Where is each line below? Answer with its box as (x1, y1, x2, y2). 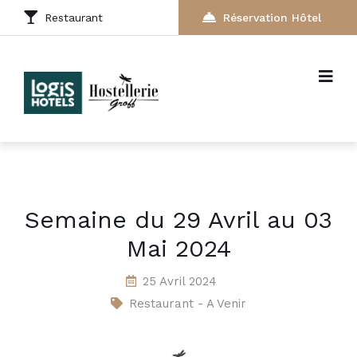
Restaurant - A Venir (129, 296, 246, 312)
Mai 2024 (126, 234, 231, 263)
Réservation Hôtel (223, 11, 321, 24)
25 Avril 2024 (143, 274, 217, 289)
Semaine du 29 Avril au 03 (25, 206, 332, 234)
